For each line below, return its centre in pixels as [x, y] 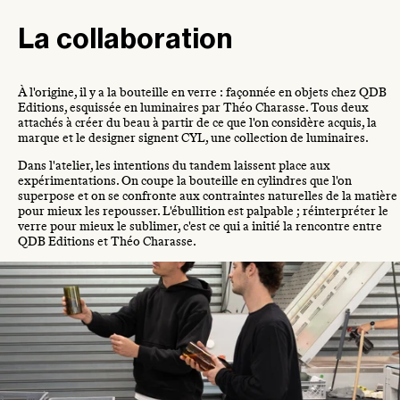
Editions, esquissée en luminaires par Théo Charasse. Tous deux [193, 108]
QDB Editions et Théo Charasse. [107, 242]
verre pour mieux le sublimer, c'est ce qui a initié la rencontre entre [200, 227]
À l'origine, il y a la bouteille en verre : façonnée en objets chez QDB [202, 93]
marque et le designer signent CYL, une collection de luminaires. [193, 138]
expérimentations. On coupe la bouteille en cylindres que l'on [185, 181]
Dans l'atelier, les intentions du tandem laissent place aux [174, 166]
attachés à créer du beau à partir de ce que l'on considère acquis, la [197, 123]
